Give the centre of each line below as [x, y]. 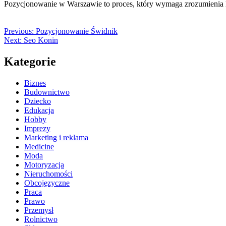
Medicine [39, 147]
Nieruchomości [48, 174]
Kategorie [30, 62]
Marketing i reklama [56, 138]
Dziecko [38, 101]
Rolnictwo [41, 219]
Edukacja [39, 110]
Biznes [35, 83]
